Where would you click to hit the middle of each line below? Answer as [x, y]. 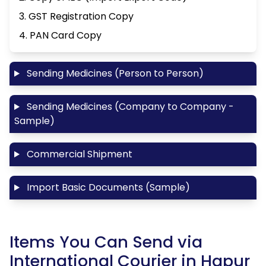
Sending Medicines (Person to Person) [114, 74]
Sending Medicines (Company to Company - [129, 107]
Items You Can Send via [106, 242]
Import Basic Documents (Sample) [107, 188]
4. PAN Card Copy [60, 36]
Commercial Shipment [78, 154]
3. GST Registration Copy [76, 17]
